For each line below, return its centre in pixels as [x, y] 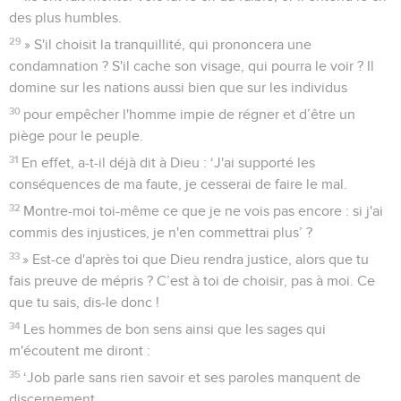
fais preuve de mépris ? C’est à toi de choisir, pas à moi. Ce [192, 281]
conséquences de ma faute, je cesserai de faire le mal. [178, 184]
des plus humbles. [65, 17]
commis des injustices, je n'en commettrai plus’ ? [161, 232]
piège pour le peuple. [76, 136]
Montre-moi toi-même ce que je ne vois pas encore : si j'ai [204, 211]
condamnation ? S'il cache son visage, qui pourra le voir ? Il [192, 66]
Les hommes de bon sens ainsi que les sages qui [175, 329]
